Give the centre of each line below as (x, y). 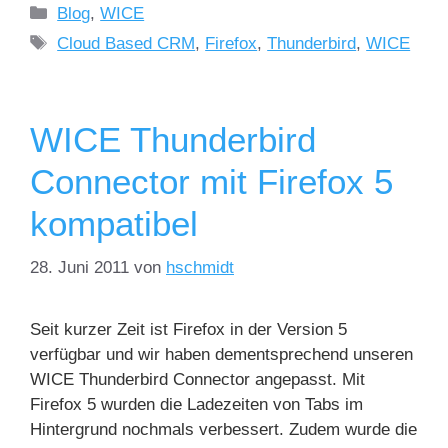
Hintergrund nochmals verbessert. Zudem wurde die (223, 429)
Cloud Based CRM (126, 43)
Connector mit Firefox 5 (211, 181)
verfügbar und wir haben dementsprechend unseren (221, 354)
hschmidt (200, 267)
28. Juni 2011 (79, 267)
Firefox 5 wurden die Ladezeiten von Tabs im (196, 404)
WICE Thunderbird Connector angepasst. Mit (197, 379)
